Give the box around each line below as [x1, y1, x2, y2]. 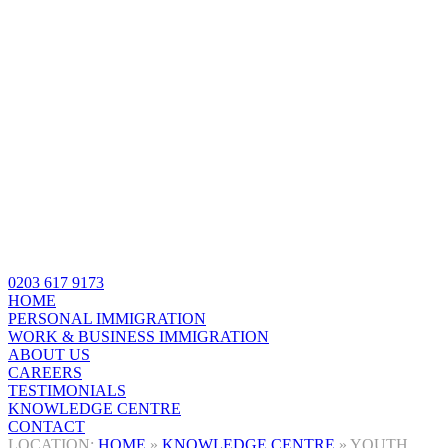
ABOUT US [8, 345, 90, 363]
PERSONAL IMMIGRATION [8, 309, 206, 327]
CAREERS [8, 363, 82, 381]
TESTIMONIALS [8, 381, 126, 399]
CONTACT [8, 417, 85, 435]
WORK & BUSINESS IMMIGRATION [8, 327, 269, 345]
